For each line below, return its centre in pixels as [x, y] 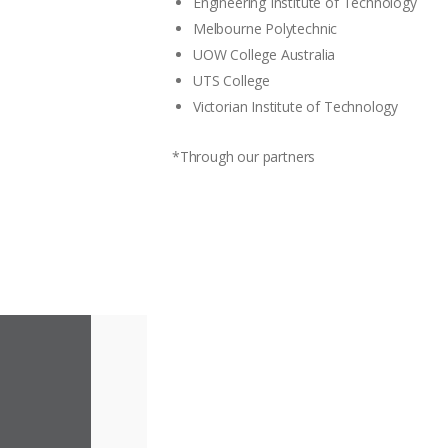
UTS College [232, 81]
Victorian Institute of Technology [296, 107]
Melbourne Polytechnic [265, 29]
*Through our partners [244, 157]
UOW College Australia [264, 55]
